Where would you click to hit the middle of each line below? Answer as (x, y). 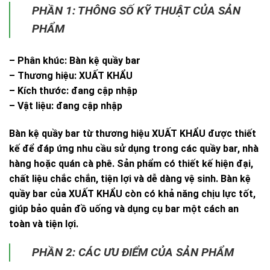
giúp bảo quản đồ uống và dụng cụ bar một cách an (124, 209)
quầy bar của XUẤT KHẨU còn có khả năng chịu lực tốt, (132, 193)
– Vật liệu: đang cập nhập (66, 105)
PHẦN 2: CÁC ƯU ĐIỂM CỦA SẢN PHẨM (133, 253)
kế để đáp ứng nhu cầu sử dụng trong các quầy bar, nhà (134, 148)
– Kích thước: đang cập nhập (73, 90)
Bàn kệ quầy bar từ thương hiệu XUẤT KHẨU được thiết (133, 133)
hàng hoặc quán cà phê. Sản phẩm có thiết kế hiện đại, (131, 163)
